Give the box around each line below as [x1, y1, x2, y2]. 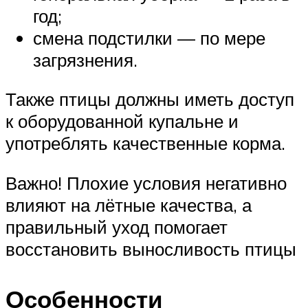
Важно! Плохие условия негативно [5, 171, 287, 194]
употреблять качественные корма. [5, 132, 285, 155]
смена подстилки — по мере [33, 26, 265, 49]
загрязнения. [33, 48, 137, 71]
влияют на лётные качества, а [5, 193, 252, 216]
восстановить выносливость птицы [5, 237, 296, 260]
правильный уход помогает [5, 215, 228, 238]
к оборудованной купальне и [5, 110, 239, 133]
